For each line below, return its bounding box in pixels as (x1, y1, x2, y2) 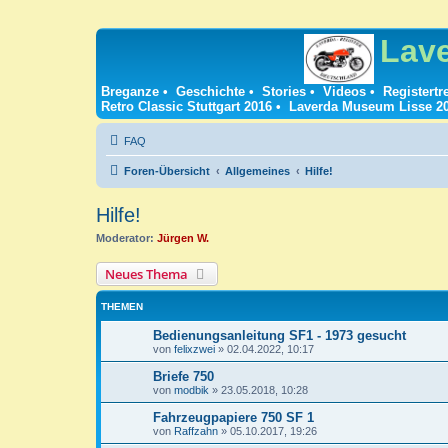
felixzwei (174, 342, 215, 355)
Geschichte (176, 84, 245, 100)
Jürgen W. (157, 232, 209, 245)
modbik (174, 383, 209, 396)
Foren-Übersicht (124, 165, 210, 178)
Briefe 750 (153, 368, 214, 384)
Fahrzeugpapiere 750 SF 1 (153, 409, 314, 425)
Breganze (101, 84, 159, 100)
